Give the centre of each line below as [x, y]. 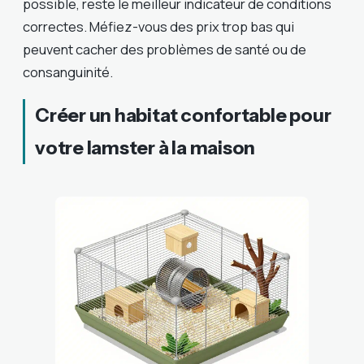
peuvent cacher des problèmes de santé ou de [165, 49]
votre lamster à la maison [145, 148]
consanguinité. [68, 71]
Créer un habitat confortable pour [183, 115]
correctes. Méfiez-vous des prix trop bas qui [158, 26]
